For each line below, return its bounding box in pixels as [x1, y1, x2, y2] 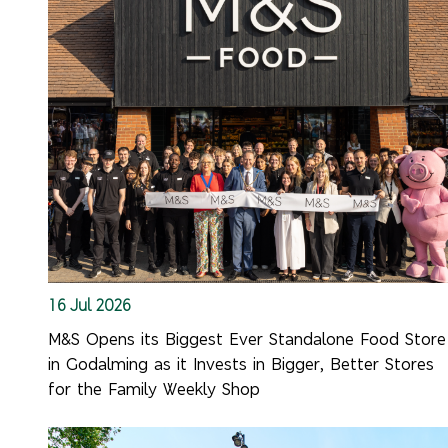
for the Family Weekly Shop [48, 378, 261, 400]
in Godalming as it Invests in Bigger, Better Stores [48, 353, 435, 375]
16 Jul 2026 [48, 294, 132, 315]
